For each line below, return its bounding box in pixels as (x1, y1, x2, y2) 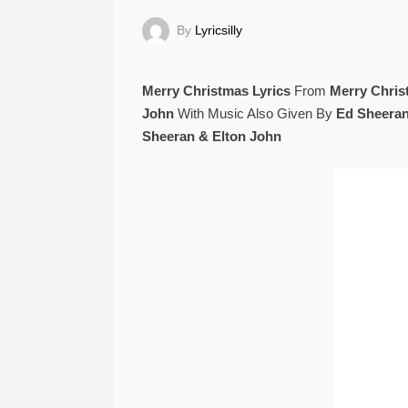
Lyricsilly (194, 22, 242, 37)
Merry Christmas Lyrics (141, 83, 291, 98)
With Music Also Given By (173, 106, 332, 121)
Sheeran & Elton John (141, 128, 281, 144)
